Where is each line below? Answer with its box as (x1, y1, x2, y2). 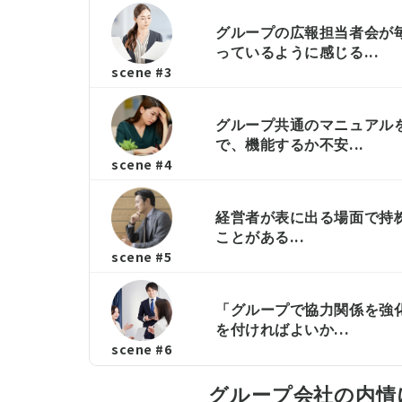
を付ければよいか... (215, 318, 350, 339)
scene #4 (111, 155, 172, 173)
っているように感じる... (215, 40, 380, 62)
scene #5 (111, 248, 172, 266)
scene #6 (111, 340, 172, 358)
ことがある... (215, 225, 305, 247)
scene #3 (111, 63, 172, 81)
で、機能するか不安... (215, 133, 364, 154)
